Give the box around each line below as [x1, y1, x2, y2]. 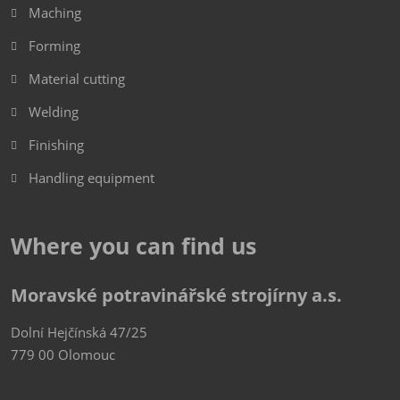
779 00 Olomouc [11, 346, 115, 364]
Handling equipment [28, 169, 154, 187]
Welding [28, 103, 79, 121]
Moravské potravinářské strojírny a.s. [11, 283, 342, 308]
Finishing [28, 136, 84, 154]
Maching [28, 4, 81, 22]
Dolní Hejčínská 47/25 [11, 323, 147, 342]
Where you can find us [11, 230, 256, 262]
